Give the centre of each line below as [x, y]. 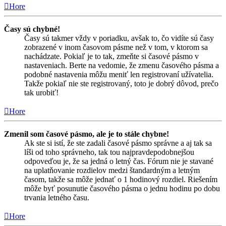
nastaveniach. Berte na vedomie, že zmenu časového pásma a [122, 65]
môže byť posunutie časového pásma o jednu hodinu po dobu [122, 188]
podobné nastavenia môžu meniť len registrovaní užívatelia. [119, 74]
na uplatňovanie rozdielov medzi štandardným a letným [112, 170]
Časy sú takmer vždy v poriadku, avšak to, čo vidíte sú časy [119, 38]
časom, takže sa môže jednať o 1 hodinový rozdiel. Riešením [121, 179]
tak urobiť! [41, 92]
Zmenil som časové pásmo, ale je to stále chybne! [87, 134]
